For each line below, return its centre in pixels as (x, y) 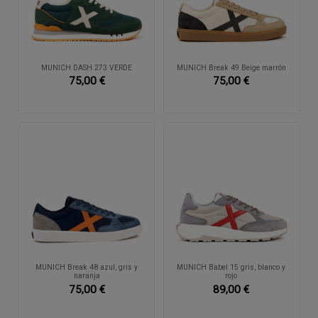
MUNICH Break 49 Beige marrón (231, 67)
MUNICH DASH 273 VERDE (87, 67)
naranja (87, 276)
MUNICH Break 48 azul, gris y (87, 268)
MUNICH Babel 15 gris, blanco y (231, 268)
